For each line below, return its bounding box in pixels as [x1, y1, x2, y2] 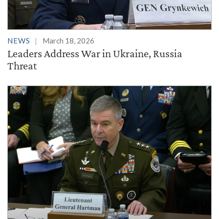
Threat [7, 59, 37, 72]
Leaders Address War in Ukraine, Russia [7, 47, 182, 60]
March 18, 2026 [43, 36, 94, 45]
